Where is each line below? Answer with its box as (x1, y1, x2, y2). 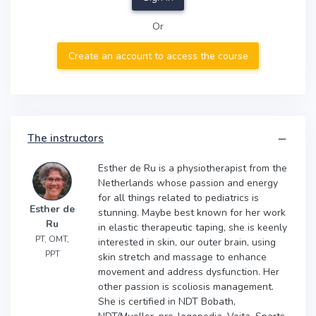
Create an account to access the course (68, 49, 248, 63)
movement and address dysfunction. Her (98, 265, 279, 279)
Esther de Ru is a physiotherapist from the (98, 161, 287, 175)
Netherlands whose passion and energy (98, 176, 278, 190)
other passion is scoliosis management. (98, 279, 274, 293)
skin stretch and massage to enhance (98, 250, 267, 264)
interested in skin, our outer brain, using (98, 235, 276, 249)
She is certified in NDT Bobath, (98, 294, 236, 308)
